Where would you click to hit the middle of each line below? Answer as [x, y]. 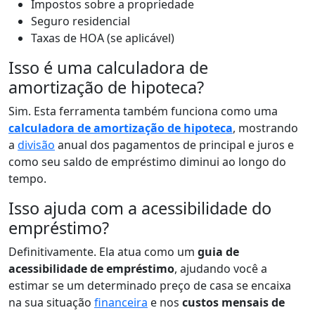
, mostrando [265, 128]
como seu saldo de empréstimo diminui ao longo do [147, 161]
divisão [36, 144]
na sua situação [51, 302]
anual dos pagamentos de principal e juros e [174, 144]
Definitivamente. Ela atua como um [103, 251]
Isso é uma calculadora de [108, 67]
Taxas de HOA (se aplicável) [103, 38]
